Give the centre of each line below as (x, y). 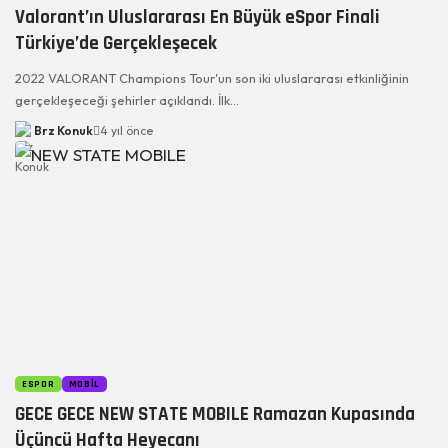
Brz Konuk (63, 130)
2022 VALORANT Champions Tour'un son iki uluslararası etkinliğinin (212, 77)
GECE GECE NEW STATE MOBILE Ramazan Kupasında (215, 414)
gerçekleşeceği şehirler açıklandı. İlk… (127, 99)
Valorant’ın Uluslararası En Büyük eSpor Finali (197, 17)
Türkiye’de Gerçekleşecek (116, 43)
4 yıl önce (126, 130)
